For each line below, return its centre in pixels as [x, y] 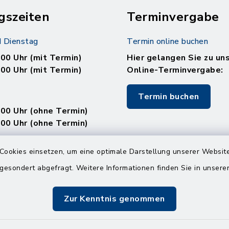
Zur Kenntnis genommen [114, 199]
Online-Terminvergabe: [175, 70]
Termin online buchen [167, 41]
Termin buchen [169, 97]
